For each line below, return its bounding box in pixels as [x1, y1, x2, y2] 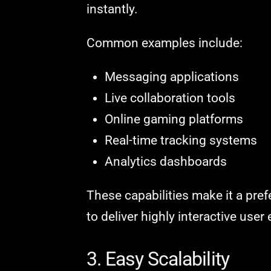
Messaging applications [104, 70, 239, 85]
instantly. [86, 2, 138, 17]
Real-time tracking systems [104, 133, 257, 148]
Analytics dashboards [104, 154, 227, 169]
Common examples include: [86, 36, 243, 51]
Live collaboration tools [104, 91, 235, 106]
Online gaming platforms [104, 112, 243, 127]
